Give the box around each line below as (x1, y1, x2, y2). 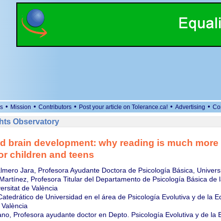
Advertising (175, 104, 205, 110)
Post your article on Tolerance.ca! (79, 104, 168, 110)
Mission (10, 104, 31, 110)
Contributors (38, 104, 72, 110)
